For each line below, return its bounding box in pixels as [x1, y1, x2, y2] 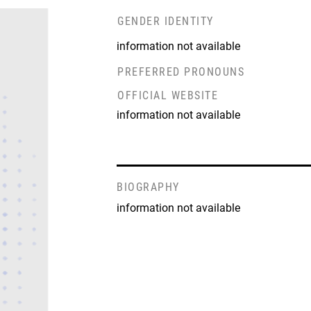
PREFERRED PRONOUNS [117, 65, 245, 78]
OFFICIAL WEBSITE [117, 89, 219, 103]
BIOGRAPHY [117, 180, 180, 194]
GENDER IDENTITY [117, 15, 214, 28]
